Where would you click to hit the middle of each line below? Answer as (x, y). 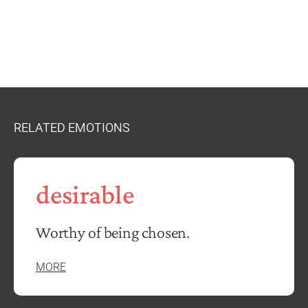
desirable (85, 195)
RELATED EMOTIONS (72, 128)
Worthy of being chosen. (113, 232)
